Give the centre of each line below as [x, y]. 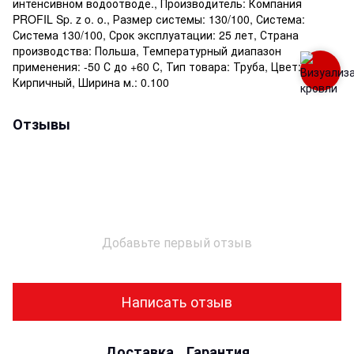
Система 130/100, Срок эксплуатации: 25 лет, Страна [156, 34]
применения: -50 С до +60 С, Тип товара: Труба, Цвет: [157, 66]
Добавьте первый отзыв [177, 242]
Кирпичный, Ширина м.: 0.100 [91, 82]
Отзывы [41, 124]
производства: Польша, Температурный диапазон [147, 50]
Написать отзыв [177, 301]
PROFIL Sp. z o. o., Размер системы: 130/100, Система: [159, 19]
